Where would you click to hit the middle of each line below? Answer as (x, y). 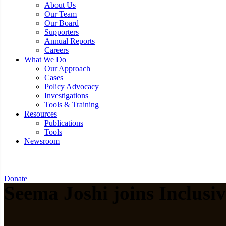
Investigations (66, 95)
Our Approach (67, 68)
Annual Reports (70, 41)
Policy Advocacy (72, 86)
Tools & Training (72, 104)
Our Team (61, 14)
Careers (56, 50)
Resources (41, 114)
